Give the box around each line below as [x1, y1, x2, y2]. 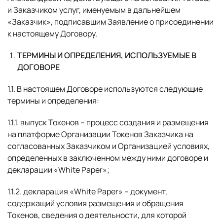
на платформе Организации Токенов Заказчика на [7, 129, 193, 140]
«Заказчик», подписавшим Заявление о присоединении [7, 16, 214, 27]
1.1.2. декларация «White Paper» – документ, [7, 186, 167, 197]
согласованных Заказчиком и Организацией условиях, [7, 141, 210, 151]
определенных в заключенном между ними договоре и [7, 152, 208, 163]
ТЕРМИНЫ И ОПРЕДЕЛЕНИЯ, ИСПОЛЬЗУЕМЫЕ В [17, 50, 196, 61]
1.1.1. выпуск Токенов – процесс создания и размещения [7, 117, 209, 128]
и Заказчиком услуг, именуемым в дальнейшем [7, 4, 181, 15]
